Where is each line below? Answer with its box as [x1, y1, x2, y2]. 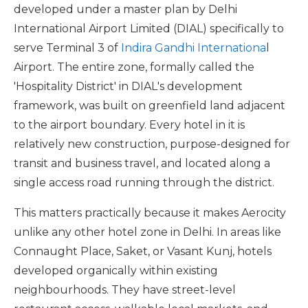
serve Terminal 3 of [14, 41, 121, 54]
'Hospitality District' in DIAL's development [14, 80, 243, 93]
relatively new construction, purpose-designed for [14, 137, 290, 151]
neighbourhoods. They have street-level [14, 283, 236, 296]
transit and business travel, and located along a [14, 157, 270, 170]
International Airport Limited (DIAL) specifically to [14, 22, 284, 35]
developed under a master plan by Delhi [14, 3, 237, 16]
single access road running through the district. [14, 176, 274, 189]
